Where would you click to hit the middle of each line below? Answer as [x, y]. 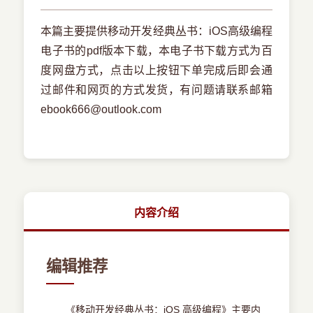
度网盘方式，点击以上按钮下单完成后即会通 [156, 71]
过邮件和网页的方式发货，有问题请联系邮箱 [156, 90]
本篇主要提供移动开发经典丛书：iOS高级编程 [156, 31]
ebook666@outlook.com [101, 110]
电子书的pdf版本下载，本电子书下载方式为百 [156, 51]
